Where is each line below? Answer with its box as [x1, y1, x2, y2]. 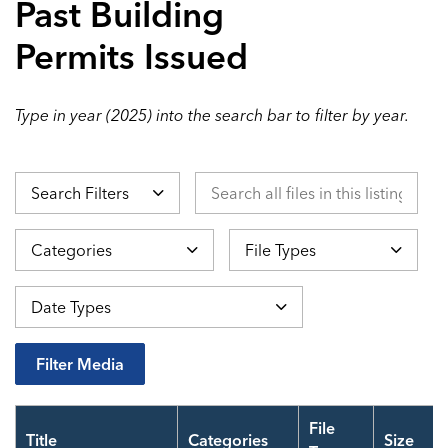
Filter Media [36, 354, 124, 374]
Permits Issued [15, 35, 248, 78]
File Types [245, 240, 316, 260]
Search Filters [31, 183, 129, 203]
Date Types [14, 287, 94, 307]
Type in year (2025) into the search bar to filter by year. [15, 105, 409, 125]
